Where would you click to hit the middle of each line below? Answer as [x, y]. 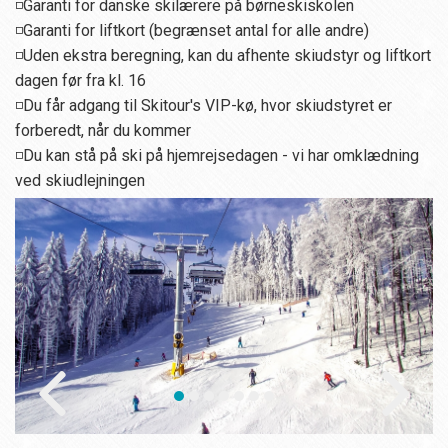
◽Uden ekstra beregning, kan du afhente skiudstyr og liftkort [223, 55]
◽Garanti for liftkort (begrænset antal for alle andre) [194, 30]
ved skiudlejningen [80, 180]
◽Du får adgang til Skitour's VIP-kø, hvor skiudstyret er [203, 105]
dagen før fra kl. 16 [80, 80]
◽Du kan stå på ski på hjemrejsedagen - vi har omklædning [217, 155]
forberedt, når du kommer [103, 130]
